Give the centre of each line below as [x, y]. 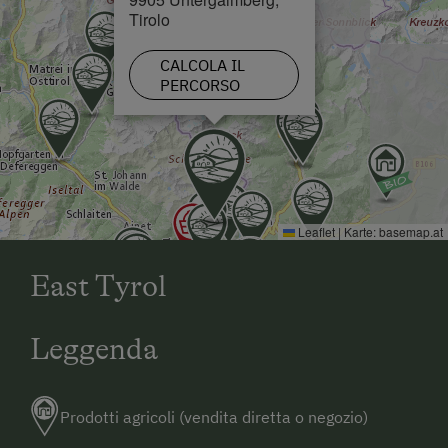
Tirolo [149, 19]
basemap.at [411, 231]
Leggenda [94, 348]
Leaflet [315, 231]
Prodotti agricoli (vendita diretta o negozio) [214, 417]
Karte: [360, 231]
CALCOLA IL [202, 64]
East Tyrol [98, 285]
